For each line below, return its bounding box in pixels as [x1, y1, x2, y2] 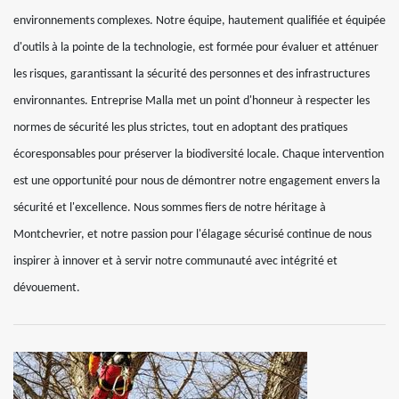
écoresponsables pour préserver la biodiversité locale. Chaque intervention [13, 148, 384, 161]
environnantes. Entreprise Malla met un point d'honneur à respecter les [13, 94, 370, 108]
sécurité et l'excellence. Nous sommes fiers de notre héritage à [13, 201, 326, 215]
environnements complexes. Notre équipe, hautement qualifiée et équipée [13, 14, 386, 28]
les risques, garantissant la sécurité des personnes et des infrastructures [13, 68, 370, 81]
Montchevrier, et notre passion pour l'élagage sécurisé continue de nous [13, 228, 371, 241]
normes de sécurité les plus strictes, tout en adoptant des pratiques [13, 121, 347, 134]
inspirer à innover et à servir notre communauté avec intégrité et [13, 255, 338, 268]
